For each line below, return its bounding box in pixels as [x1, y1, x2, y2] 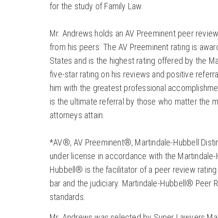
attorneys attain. [50, 110, 105, 121]
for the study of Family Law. [50, 1, 144, 12]
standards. [50, 192, 86, 202]
